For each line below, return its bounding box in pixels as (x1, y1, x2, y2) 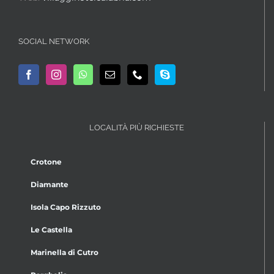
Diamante (31, 179, 68, 189)
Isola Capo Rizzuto (31, 202, 101, 212)
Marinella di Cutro (31, 247, 98, 257)
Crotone (31, 157, 62, 166)
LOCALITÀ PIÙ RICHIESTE (89, 122, 184, 132)
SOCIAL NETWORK (18, 36, 89, 46)
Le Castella (31, 224, 72, 234)
